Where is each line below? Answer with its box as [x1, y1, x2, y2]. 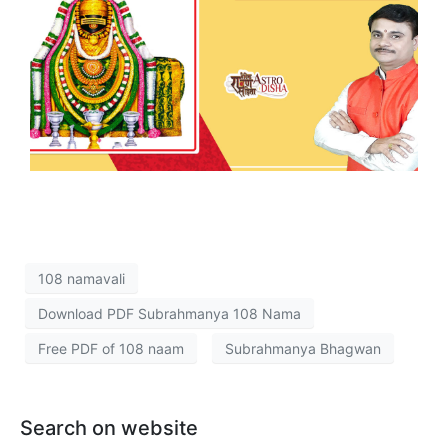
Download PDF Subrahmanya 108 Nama [38, 304, 301, 322]
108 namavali [38, 269, 125, 287]
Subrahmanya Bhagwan [225, 339, 381, 357]
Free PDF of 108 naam [38, 339, 184, 357]
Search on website [20, 416, 198, 441]
